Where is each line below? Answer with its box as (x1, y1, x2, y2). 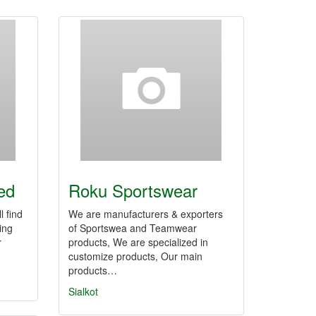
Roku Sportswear (68, 178, 197, 202)
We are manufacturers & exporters (68, 207, 223, 221)
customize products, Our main (68, 249, 202, 263)
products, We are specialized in (68, 235, 208, 249)
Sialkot (68, 284, 98, 298)
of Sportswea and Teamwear (68, 221, 197, 235)
